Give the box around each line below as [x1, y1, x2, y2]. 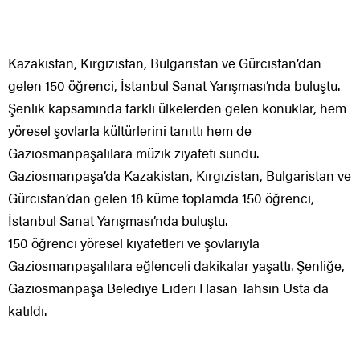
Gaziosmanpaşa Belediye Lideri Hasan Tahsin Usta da [8, 277, 329, 297]
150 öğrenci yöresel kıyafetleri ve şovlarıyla [8, 232, 260, 252]
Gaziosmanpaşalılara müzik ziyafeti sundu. [8, 142, 259, 162]
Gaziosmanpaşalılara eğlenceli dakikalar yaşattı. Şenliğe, [8, 255, 345, 275]
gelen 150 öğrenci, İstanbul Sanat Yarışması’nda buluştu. [8, 75, 340, 95]
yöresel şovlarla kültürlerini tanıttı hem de [8, 120, 252, 140]
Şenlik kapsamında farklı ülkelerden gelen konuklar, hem [8, 97, 346, 117]
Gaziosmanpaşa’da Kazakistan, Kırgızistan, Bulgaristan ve [8, 165, 351, 185]
